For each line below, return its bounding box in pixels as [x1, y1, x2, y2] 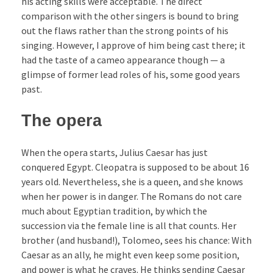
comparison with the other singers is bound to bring [21, 9, 239, 22]
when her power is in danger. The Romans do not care [21, 190, 242, 203]
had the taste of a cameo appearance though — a [21, 53, 225, 66]
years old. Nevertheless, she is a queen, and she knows [21, 175, 243, 188]
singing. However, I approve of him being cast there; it [21, 38, 246, 51]
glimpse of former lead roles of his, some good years [21, 68, 240, 80]
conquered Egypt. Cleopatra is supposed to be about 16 [21, 161, 249, 174]
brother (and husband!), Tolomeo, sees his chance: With [21, 234, 252, 247]
